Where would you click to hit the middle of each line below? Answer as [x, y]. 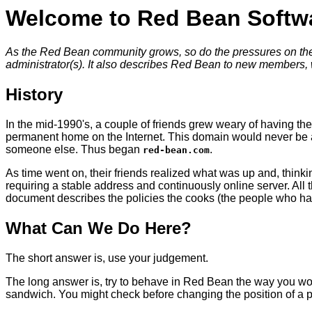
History [34, 95]
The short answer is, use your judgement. [107, 258]
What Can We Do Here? [99, 228]
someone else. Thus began [74, 150]
